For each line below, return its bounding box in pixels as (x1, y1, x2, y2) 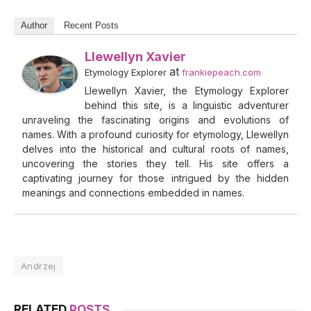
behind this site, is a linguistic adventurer (85, 99, 289, 112)
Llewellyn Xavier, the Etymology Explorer (85, 85, 289, 97)
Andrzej (21, 260, 56, 272)
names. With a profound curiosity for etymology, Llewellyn (22, 128, 289, 141)
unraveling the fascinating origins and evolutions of (22, 114, 289, 126)
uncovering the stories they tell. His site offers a (22, 158, 289, 170)
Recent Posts (64, 20, 119, 31)
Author (21, 20, 47, 31)
